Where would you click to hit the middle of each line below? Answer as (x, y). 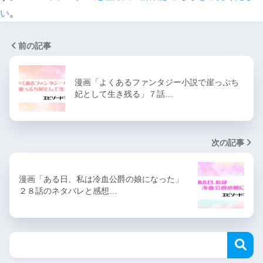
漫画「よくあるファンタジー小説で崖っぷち (157, 82)
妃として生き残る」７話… (124, 94)
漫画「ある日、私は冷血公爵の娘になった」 (101, 179)
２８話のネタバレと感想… (68, 190)
